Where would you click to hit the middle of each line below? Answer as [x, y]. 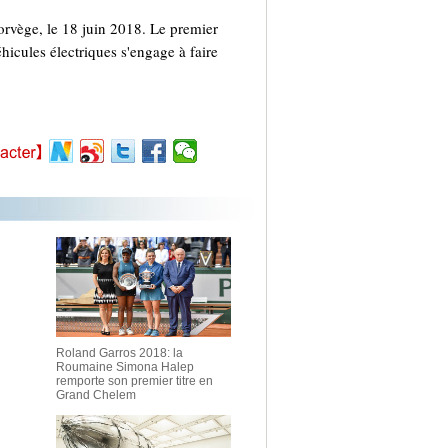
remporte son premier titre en [134, 381]
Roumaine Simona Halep [125, 367]
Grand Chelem [96, 395]
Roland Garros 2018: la [119, 353]
